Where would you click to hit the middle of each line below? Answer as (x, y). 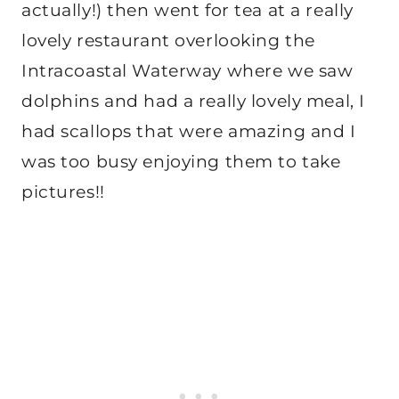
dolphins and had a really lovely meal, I (193, 102)
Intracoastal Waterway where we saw (187, 71)
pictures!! (63, 192)
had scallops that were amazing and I (189, 132)
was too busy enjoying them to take (181, 162)
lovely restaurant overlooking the (168, 41)
